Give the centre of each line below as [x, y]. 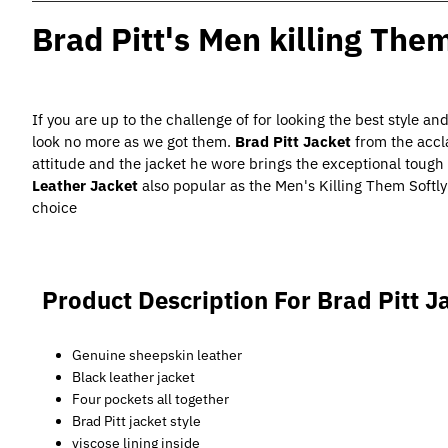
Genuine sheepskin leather [157, 355]
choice [54, 207]
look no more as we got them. [133, 141]
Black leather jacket [133, 377]
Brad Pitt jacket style [136, 421]
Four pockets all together [150, 399]
